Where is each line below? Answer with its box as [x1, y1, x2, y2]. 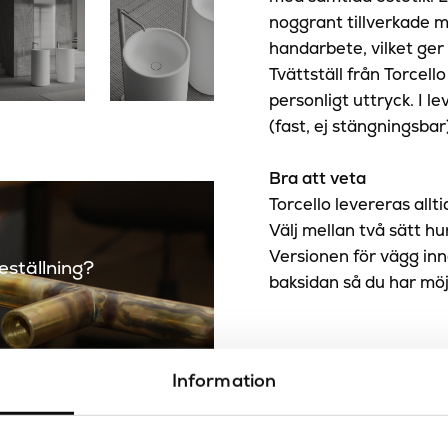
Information [171, 368, 277, 392]
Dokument [269, 403, 363, 428]
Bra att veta [269, 167, 367, 189]
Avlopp [269, 389, 325, 411]
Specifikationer [269, 345, 408, 370]
